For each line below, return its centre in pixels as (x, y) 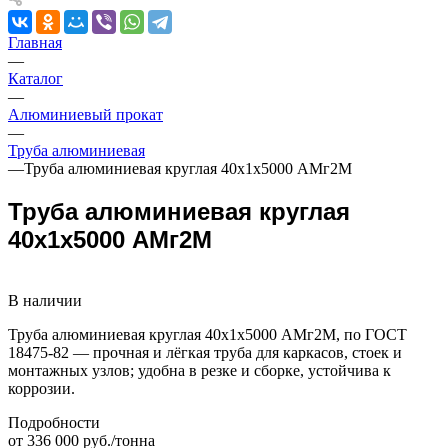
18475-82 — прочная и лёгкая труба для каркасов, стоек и (205, 352)
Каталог (35, 78)
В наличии (45, 300)
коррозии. (41, 388)
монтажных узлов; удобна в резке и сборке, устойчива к (199, 370)
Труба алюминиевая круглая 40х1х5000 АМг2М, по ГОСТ (207, 334)
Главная (35, 42)
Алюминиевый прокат (85, 114)
